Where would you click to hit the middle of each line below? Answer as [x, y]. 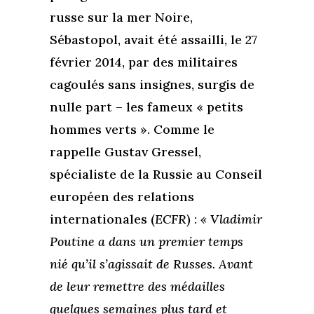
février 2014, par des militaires [143, 62]
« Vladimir [231, 219]
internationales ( [102, 219]
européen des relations [122, 197]
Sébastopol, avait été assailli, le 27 [153, 40]
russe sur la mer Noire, [121, 18]
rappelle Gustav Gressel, [125, 152]
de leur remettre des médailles [137, 287]
